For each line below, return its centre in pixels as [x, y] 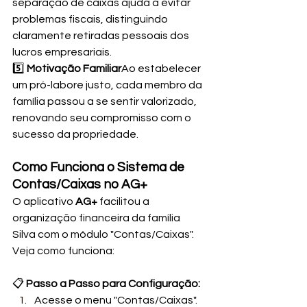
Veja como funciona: [63, 250]
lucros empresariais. [62, 52]
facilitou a [124, 201]
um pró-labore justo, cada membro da [108, 85]
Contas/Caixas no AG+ [80, 184]
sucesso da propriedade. [75, 134]
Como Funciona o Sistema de [100, 167]
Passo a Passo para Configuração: [113, 283]
